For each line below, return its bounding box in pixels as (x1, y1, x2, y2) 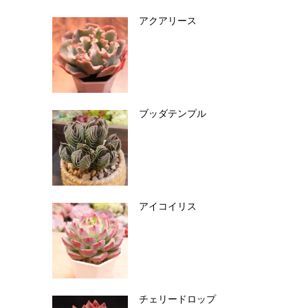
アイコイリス (139, 201, 197, 212)
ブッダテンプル (139, 109, 206, 120)
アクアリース (139, 16, 197, 27)
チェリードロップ (139, 294, 216, 305)
